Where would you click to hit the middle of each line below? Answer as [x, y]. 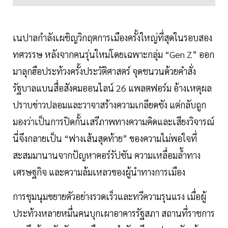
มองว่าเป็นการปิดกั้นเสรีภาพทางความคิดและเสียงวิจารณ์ [113, 122]
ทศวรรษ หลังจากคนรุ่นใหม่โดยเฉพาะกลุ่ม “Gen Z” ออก [113, 54]
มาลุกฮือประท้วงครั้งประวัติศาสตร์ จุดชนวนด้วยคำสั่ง [104, 71]
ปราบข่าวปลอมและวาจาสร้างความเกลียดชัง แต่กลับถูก [109, 105]
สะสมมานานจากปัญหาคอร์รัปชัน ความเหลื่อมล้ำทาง [107, 155]
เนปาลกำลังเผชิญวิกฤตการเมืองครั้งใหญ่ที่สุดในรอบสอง [112, 38]
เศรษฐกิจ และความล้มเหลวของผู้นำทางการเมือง [99, 172]
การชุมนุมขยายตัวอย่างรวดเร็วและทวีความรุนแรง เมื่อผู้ [109, 196]
